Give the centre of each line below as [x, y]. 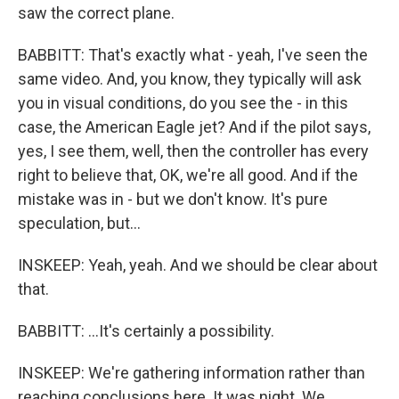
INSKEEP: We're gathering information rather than [191, 373]
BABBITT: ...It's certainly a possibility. [146, 331]
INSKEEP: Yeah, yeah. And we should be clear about [198, 265]
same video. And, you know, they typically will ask [190, 79]
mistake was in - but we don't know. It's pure [173, 199]
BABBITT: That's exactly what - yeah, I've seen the [193, 55]
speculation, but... [79, 223]
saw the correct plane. [96, 13]
